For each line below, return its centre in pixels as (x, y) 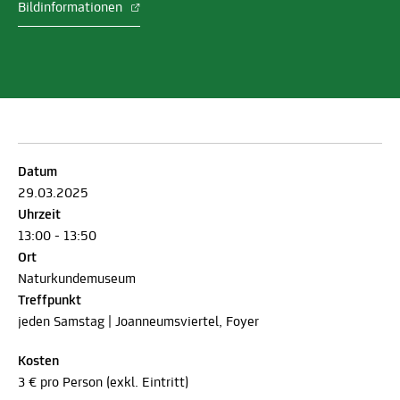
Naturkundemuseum (77, 279)
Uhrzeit (39, 215)
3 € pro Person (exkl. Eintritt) (103, 383)
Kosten (38, 361)
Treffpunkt (50, 300)
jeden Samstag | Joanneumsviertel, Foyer (138, 322)
